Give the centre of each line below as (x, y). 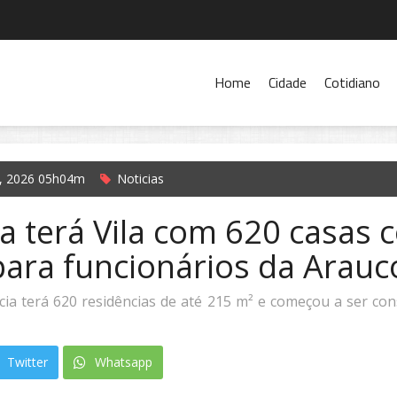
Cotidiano (352, 82)
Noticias (140, 178)
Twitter (26, 362)
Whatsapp (122, 362)
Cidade (288, 82)
